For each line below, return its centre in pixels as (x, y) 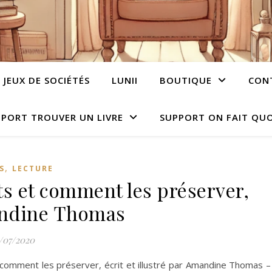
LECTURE (33, 168)
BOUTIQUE (186, 80)
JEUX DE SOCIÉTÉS (47, 80)
